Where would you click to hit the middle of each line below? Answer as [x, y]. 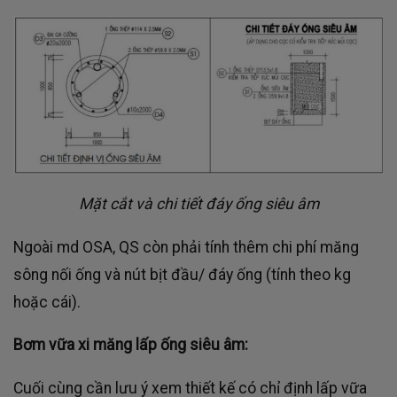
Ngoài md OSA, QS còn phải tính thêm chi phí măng [186, 247]
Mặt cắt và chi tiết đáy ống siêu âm [198, 203]
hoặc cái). [47, 302]
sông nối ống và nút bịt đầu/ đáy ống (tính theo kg [182, 274]
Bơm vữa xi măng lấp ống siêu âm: [131, 345]
